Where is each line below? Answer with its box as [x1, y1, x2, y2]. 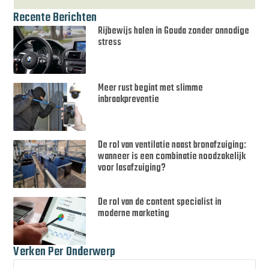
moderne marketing [98, 205, 170, 222]
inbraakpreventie [98, 92, 160, 108]
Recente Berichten [13, 8, 97, 28]
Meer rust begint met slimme [98, 80, 204, 97]
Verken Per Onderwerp [13, 241, 116, 262]
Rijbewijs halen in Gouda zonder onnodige [98, 23, 250, 40]
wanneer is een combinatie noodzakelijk [98, 148, 246, 165]
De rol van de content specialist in [98, 194, 222, 210]
